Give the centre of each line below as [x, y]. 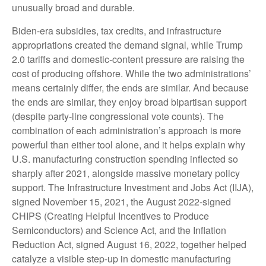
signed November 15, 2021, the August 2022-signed [121, 202]
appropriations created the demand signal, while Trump [127, 45]
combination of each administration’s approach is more [126, 131]
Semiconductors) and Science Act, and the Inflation [119, 230]
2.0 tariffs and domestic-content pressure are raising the [128, 59]
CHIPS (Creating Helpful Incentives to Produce [110, 216]
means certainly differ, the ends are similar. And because [130, 88]
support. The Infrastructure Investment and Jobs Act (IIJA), [133, 188]
